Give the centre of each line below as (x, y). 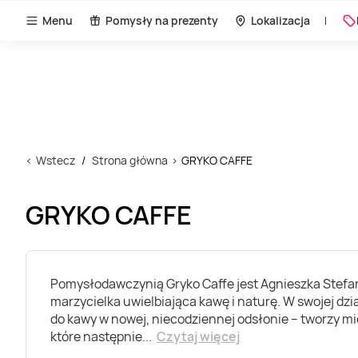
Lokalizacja (280, 20)
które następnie (96, 336)
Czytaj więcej (198, 336)
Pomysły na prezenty (162, 20)
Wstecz (56, 160)
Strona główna (130, 160)
